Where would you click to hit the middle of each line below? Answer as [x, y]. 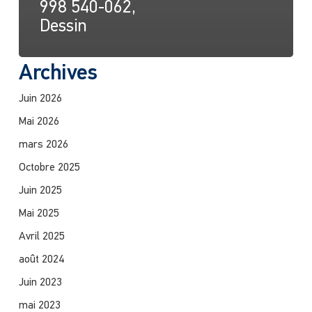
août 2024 [41, 259]
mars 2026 [43, 145]
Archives [58, 73]
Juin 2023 [40, 282]
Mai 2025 [39, 213]
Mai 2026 [39, 122]
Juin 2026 [40, 99]
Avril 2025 [41, 236]
